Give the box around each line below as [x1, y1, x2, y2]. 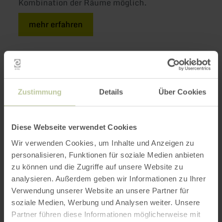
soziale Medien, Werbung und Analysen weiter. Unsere [11, 198, 200, 207]
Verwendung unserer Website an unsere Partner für [11, 186, 189, 195]
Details [99, 87, 123, 96]
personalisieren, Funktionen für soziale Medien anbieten [11, 150, 204, 159]
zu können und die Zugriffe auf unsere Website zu [11, 162, 183, 171]
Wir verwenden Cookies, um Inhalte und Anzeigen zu [11, 138, 194, 147]
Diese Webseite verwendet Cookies [11, 122, 137, 131]
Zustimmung [17, 87, 62, 96]
